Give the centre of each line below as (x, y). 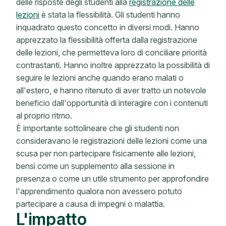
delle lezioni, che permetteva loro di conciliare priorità (111, 52)
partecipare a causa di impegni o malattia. (91, 204)
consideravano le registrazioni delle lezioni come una (111, 141)
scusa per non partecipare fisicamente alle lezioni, (106, 153)
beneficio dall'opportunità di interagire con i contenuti (112, 103)
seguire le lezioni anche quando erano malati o (100, 78)
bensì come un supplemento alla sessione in (95, 166)
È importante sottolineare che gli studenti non (98, 128)
